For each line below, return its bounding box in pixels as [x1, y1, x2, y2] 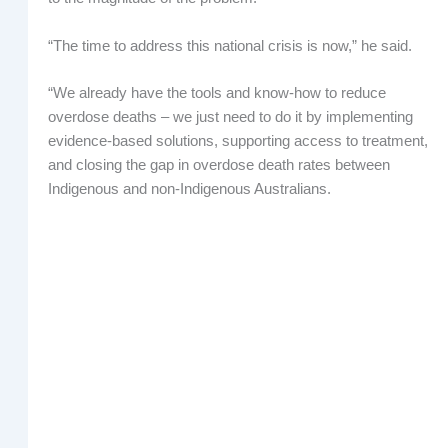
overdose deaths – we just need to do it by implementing [47, 109, 413, 126]
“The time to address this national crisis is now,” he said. [47, 37, 412, 54]
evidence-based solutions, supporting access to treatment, [47, 133, 428, 150]
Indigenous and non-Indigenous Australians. [47, 181, 331, 198]
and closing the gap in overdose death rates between [47, 157, 390, 174]
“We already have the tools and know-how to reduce [47, 85, 386, 102]
